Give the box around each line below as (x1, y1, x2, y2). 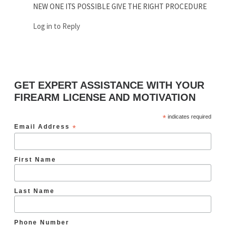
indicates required (166, 113, 211, 120)
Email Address (14, 123, 72, 130)
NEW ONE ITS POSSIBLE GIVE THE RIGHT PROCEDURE (33, 2, 207, 12)
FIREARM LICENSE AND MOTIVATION (14, 91, 196, 103)
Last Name (14, 187, 55, 194)
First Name (14, 156, 56, 163)
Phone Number (14, 219, 69, 226)
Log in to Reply (33, 21, 81, 31)
